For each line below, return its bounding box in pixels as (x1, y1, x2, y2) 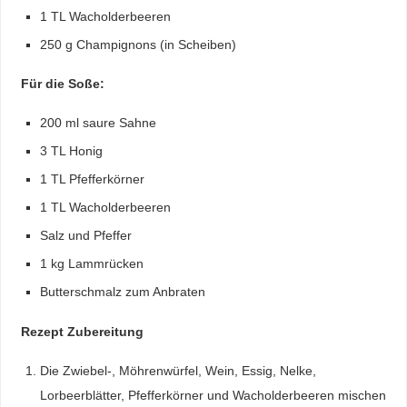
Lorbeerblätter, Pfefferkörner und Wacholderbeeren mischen (40, 388, 387, 403)
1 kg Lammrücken (40, 256, 144, 272)
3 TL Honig (40, 144, 104, 159)
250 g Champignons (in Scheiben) (40, 36, 237, 52)
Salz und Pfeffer (40, 228, 133, 243)
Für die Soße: (20, 76, 104, 92)
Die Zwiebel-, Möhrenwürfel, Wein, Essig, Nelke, (40, 363, 317, 379)
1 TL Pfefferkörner (40, 172, 145, 187)
